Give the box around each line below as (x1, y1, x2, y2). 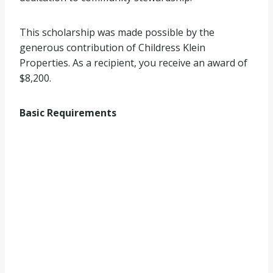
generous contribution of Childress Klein (19, 41, 205, 54)
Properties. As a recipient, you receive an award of (19, 56, 247, 69)
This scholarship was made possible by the (19, 26, 214, 39)
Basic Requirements (19, 106, 116, 119)
